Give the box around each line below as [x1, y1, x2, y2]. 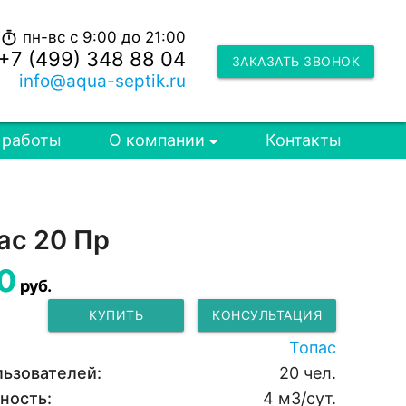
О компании [108, 130, 205, 150]
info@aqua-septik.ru [18, 70, 186, 92]
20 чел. [279, 363, 337, 382]
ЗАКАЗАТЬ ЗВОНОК [231, 53, 360, 70]
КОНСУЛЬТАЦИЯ [212, 307, 323, 323]
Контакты [266, 130, 343, 150]
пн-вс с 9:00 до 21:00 [22, 28, 186, 46]
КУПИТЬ [89, 307, 144, 323]
